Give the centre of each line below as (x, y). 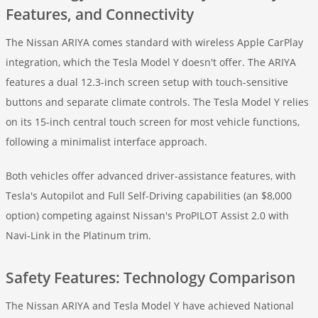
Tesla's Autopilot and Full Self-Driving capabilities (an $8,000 (149, 196)
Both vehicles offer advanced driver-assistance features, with (151, 176)
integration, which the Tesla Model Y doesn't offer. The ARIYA (151, 62)
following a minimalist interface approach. (106, 142)
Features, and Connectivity (100, 14)
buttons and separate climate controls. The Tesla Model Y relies (157, 102)
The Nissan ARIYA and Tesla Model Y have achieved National (150, 306)
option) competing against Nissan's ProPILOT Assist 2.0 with (147, 215)
